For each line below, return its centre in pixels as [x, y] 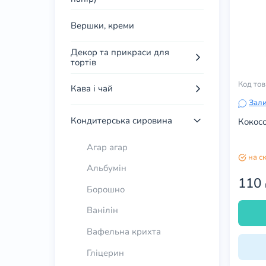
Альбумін [106, 168]
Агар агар [107, 147]
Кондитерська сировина [122, 121]
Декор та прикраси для [120, 52]
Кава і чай [92, 89]
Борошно [105, 189]
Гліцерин [105, 253]
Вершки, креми [103, 26]
